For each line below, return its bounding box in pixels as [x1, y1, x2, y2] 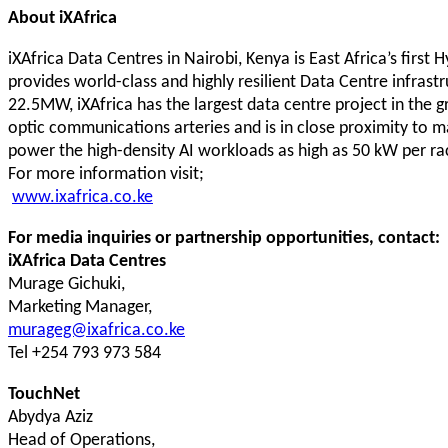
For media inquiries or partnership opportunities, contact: [8, 226, 440, 249]
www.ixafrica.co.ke [12, 185, 153, 208]
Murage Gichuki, [8, 272, 125, 295]
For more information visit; [8, 162, 204, 185]
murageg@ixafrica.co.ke [8, 318, 185, 341]
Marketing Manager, [8, 295, 152, 318]
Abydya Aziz [8, 405, 93, 428]
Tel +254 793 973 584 [8, 341, 161, 364]
